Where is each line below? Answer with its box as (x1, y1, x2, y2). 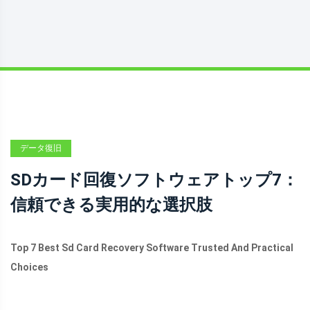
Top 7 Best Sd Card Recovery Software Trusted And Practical (10, 242, 293, 253)
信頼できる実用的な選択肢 (10, 195, 212, 215)
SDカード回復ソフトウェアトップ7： (10, 170, 298, 190)
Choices (10, 262, 48, 273)
